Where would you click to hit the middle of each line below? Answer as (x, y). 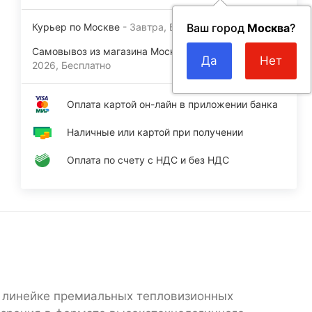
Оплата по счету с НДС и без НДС (148, 159)
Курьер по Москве (76, 26)
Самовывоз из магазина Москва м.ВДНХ (130, 51)
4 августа (260, 51)
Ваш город (217, 28)
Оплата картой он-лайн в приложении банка (173, 104)
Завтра (147, 26)
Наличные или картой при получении (155, 132)
